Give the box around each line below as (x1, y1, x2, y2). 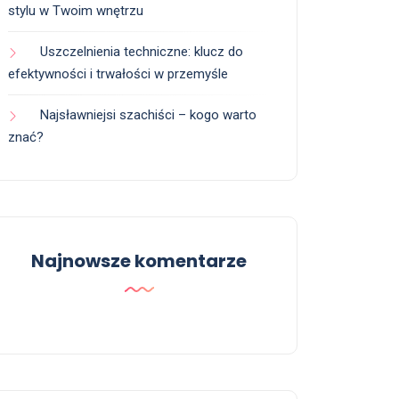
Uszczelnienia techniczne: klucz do (40, 44, 243, 61)
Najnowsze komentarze (31, 248, 247, 274)
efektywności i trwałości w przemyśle (8, 66, 228, 83)
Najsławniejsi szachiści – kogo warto (40, 107, 256, 124)
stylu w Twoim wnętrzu (8, 3, 143, 20)
